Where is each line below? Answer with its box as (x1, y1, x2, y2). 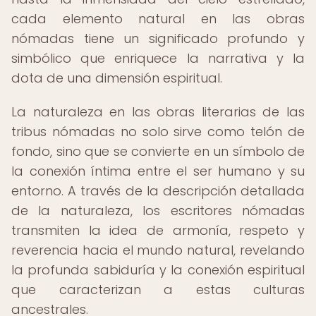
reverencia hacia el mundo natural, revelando (11, 241, 305, 259)
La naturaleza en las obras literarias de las (11, 103, 305, 121)
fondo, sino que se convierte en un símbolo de (11, 142, 305, 160)
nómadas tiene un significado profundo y (11, 30, 305, 47)
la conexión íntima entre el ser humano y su (11, 162, 305, 180)
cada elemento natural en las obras (11, 10, 305, 28)
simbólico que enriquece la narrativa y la (11, 49, 305, 67)
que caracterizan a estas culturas (11, 281, 305, 298)
